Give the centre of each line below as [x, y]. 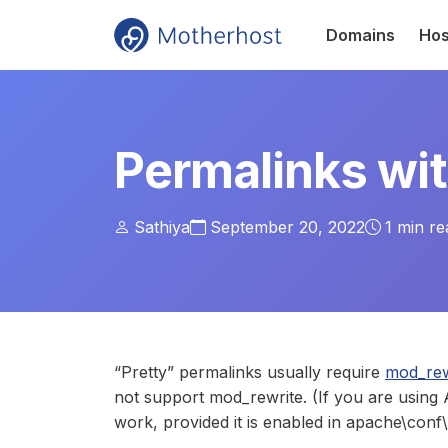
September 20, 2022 [287, 227]
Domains [360, 35]
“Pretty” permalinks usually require [249, 372]
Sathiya [162, 227]
